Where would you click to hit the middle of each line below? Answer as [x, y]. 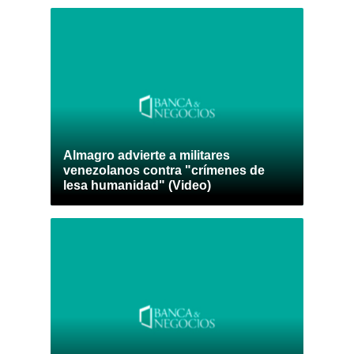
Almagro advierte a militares [147, 155]
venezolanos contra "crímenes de [164, 170]
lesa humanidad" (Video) [137, 185]
